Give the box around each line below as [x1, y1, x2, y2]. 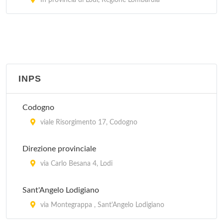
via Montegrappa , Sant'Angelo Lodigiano [38, 202, 164, 209]
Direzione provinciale [22, 145, 96, 153]
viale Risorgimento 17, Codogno [38, 119, 137, 126]
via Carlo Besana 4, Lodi [38, 160, 112, 167]
